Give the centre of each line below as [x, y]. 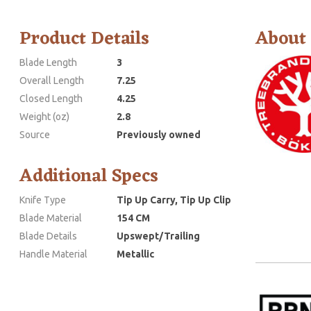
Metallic [135, 254]
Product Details [84, 39]
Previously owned [159, 134]
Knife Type [43, 200]
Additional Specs [89, 176]
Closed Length [51, 98]
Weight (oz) [44, 116]
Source [35, 134]
